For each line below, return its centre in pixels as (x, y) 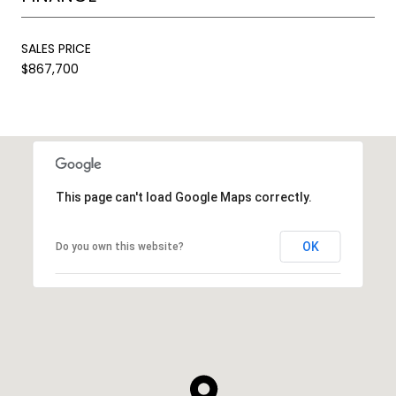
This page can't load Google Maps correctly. (183, 197)
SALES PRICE (56, 48)
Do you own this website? (119, 246)
